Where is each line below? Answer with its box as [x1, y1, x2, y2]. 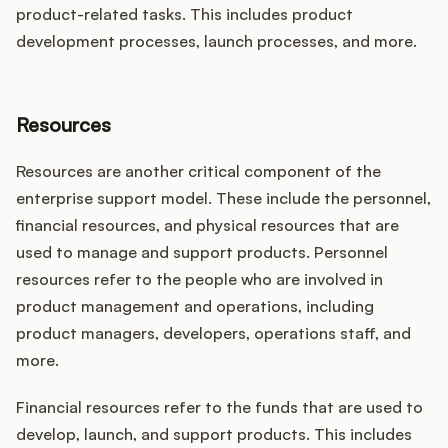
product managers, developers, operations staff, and [16, 323, 411, 344]
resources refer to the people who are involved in [16, 269, 383, 290]
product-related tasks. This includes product [16, 4, 353, 25]
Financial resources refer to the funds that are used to [16, 397, 423, 418]
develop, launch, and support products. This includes [16, 424, 412, 445]
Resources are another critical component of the [16, 161, 381, 182]
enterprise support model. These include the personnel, [16, 188, 431, 209]
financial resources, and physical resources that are [16, 215, 399, 236]
